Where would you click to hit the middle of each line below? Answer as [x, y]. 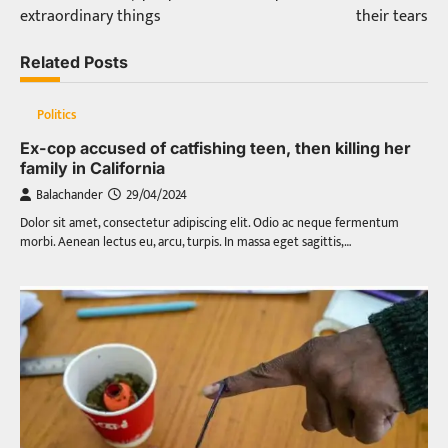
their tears [392, 16]
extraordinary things [90, 16]
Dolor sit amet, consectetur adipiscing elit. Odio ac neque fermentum [209, 222]
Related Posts [74, 61]
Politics [56, 115]
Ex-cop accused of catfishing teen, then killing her [215, 147]
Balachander [69, 195]
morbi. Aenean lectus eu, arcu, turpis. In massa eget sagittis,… [186, 241]
